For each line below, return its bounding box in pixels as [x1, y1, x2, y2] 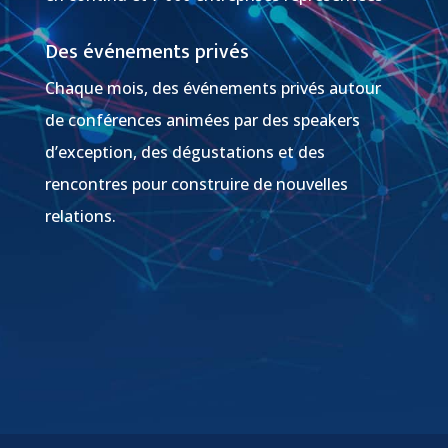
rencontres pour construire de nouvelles [44, 173, 348, 196]
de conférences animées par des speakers [44, 109, 360, 132]
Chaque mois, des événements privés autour [44, 77, 381, 100]
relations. [44, 205, 116, 228]
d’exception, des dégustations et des [44, 141, 325, 164]
